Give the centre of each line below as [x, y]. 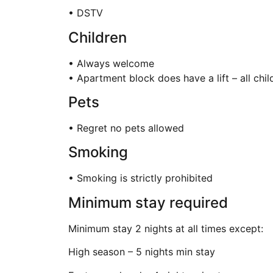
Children [97, 37]
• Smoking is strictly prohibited [140, 178]
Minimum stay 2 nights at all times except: [166, 228]
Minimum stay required [148, 202]
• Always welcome [111, 63]
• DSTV [86, 13]
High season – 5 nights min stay [142, 252]
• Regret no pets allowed [126, 128]
